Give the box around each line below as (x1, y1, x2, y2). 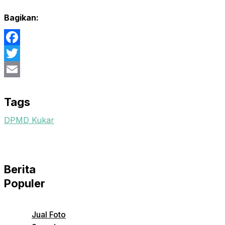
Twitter (4, 64, 30, 75)
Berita (4, 163, 36, 176)
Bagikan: (4, 13, 39, 23)
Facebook (4, 48, 42, 59)
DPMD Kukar (4, 115, 54, 126)
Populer (4, 177, 45, 190)
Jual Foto (32, 209, 66, 220)
